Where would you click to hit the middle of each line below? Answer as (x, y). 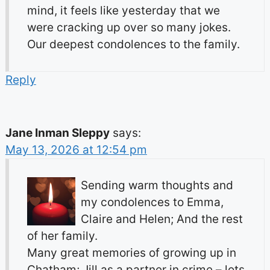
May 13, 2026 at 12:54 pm (76, 150)
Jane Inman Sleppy (57, 133)
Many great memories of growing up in (131, 253)
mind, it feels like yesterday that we (123, 11)
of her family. (62, 236)
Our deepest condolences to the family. (133, 45)
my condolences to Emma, (152, 202)
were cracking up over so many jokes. (129, 28)
